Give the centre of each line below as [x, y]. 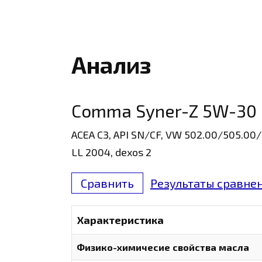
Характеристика [120, 220]
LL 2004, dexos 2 [111, 152]
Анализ [111, 65]
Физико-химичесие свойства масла [163, 247]
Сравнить [107, 183]
